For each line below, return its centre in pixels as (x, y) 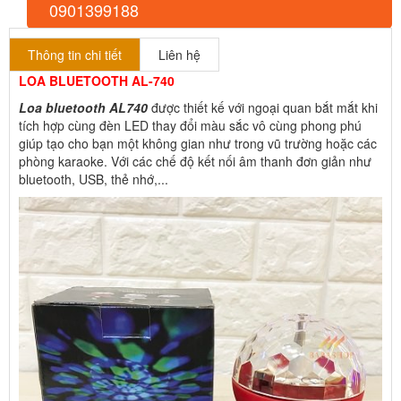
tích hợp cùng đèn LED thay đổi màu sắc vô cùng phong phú (190, 125)
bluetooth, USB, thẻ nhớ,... (94, 179)
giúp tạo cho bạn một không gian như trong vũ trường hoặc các (198, 143)
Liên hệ (179, 54)
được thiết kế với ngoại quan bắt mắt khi (263, 107)
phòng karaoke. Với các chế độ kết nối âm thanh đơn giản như (195, 161)
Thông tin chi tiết (75, 54)
